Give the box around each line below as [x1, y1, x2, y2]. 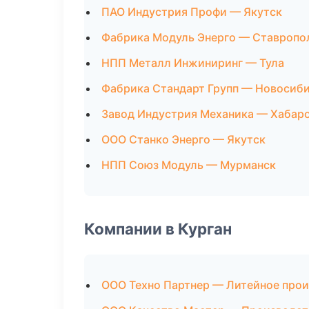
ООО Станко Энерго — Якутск [101, 132, 266, 146]
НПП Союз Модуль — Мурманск [101, 158, 276, 172]
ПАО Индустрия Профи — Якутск [101, 5, 282, 19]
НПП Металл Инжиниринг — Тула [101, 56, 284, 70]
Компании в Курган [84, 219, 232, 238]
